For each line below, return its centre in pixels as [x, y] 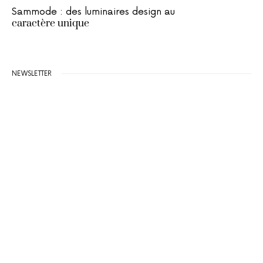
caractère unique [50, 24]
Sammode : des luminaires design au [93, 12]
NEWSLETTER [32, 74]
